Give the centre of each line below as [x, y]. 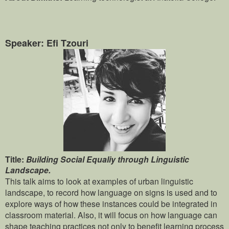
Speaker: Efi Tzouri [47, 43]
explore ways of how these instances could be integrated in [111, 204]
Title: [15, 159]
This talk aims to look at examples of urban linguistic [99, 181]
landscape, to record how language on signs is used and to [111, 192]
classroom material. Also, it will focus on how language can [111, 215]
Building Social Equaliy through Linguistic [108, 159]
